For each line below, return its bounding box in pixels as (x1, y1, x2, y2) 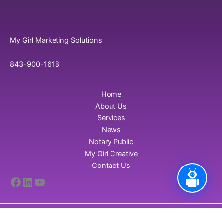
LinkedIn (21, 174, 68, 189)
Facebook (9, 174, 64, 189)
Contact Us (92, 161, 130, 170)
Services (97, 113, 125, 122)
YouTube (33, 174, 81, 189)
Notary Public (89, 137, 133, 146)
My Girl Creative (84, 149, 138, 158)
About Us (95, 102, 127, 111)
